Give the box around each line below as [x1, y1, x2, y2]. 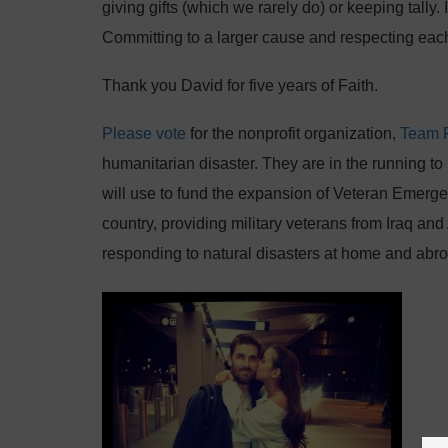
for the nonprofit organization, [186, 125, 400, 142]
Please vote [102, 125, 186, 142]
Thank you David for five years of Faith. [102, 77, 378, 94]
